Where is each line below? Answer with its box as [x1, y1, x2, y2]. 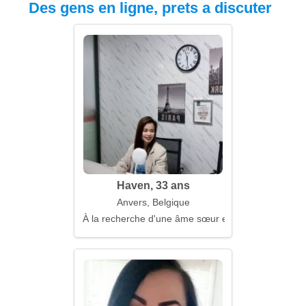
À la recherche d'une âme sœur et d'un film [83, 213, 269, 224]
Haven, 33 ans [116, 180, 190, 191]
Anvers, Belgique [116, 197, 190, 208]
